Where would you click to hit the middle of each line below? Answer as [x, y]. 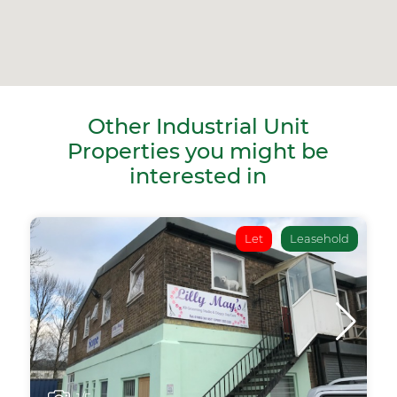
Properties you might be [198, 152]
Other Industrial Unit [198, 127]
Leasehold [320, 239]
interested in [198, 176]
